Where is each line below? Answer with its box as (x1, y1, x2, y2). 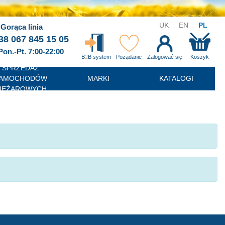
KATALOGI (159, 74, 193, 82)
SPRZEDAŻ (2, 64, 39, 72)
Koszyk (190, 54, 209, 60)
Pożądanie (116, 54, 142, 60)
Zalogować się (147, 54, 182, 60)
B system (87, 54, 111, 60)
